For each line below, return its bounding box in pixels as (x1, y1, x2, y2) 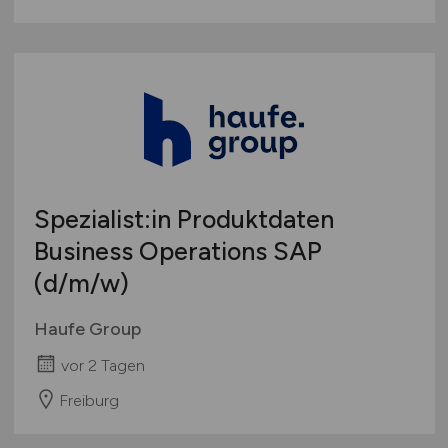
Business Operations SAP (33, 235, 322, 266)
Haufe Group (33, 317, 141, 340)
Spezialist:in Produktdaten (33, 203, 334, 234)
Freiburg (58, 390, 119, 410)
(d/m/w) (33, 267, 129, 298)
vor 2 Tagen (60, 355, 145, 375)
